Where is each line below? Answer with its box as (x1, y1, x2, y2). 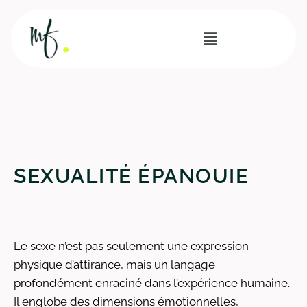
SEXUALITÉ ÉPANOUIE (14, 164, 249, 188)
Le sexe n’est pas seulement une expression (14, 239, 249, 253)
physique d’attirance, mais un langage (14, 258, 215, 271)
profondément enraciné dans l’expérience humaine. (14, 276, 290, 290)
